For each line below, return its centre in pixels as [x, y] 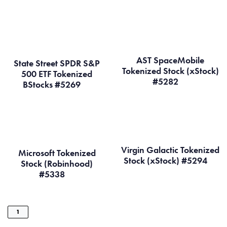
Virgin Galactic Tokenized [170, 149]
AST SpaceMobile [170, 60]
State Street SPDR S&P [57, 63]
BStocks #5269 [53, 85]
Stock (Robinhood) [57, 164]
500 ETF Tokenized [57, 74]
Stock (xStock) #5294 [166, 160]
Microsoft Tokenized [57, 153]
